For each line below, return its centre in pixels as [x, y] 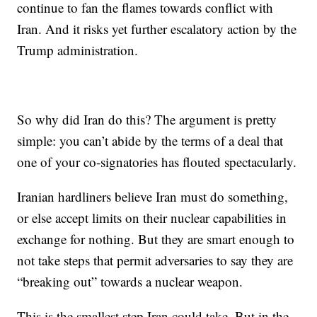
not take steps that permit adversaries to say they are [155, 260]
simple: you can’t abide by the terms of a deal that [150, 140]
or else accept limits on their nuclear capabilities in [152, 218]
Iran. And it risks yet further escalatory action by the [157, 29]
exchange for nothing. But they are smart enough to [156, 239]
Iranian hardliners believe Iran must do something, [153, 196]
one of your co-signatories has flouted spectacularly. [157, 162]
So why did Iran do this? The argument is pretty [147, 119]
